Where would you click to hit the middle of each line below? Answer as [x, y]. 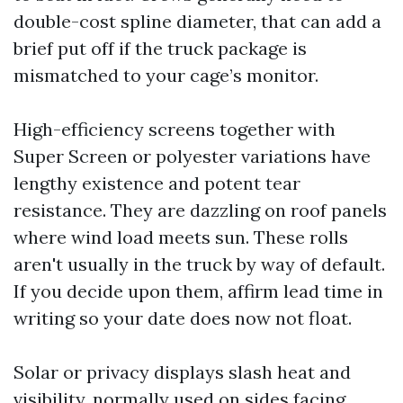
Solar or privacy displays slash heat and [182, 372]
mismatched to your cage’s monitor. [166, 75]
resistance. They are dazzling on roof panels [200, 210]
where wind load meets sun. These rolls [181, 237]
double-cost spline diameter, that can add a [197, 21]
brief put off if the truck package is [160, 48]
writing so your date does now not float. [183, 318]
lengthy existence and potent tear [157, 183]
